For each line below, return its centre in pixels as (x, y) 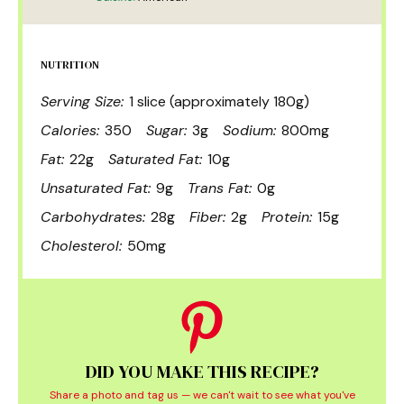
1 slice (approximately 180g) (219, 101)
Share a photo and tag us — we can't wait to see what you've (202, 395)
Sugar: (166, 130)
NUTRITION (70, 64)
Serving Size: (82, 101)
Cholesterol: (81, 245)
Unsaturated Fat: (96, 188)
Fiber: (207, 216)
